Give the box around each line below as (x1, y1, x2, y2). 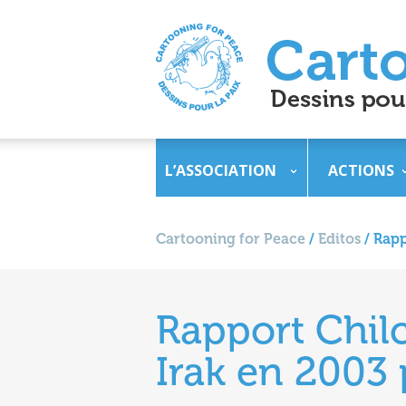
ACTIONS (328, 160, 394, 180)
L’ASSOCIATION (165, 160, 276, 180)
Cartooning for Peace (156, 230, 305, 247)
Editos (318, 230, 361, 247)
